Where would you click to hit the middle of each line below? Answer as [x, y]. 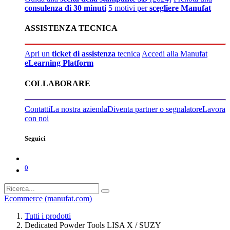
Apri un [38, 54]
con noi [37, 118]
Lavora [214, 109]
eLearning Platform [59, 63]
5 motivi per [129, 8]
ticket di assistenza [84, 54]
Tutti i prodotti [48, 216]
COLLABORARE [57, 83]
